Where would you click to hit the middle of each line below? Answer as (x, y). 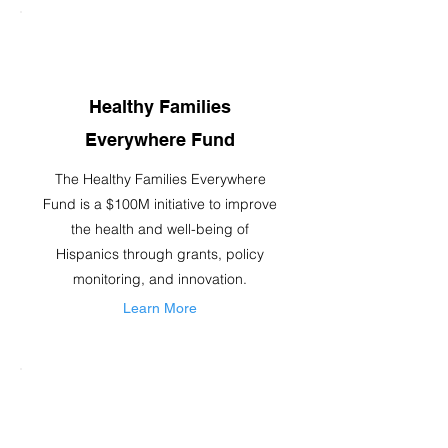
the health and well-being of (160, 229)
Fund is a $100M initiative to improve (160, 204)
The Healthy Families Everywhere (160, 179)
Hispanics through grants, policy (160, 254)
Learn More (160, 308)
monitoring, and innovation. (160, 279)
